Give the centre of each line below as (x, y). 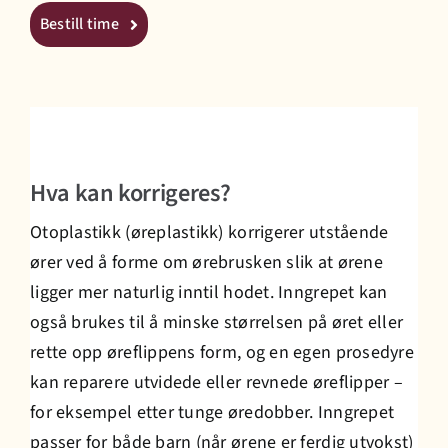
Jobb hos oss (224, 130)
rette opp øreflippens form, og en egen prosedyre (222, 352)
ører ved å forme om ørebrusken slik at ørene (206, 262)
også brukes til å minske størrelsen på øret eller (217, 322)
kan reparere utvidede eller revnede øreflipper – (216, 382)
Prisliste (224, 64)
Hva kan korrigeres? (131, 193)
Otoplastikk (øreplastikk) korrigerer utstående (209, 232)
